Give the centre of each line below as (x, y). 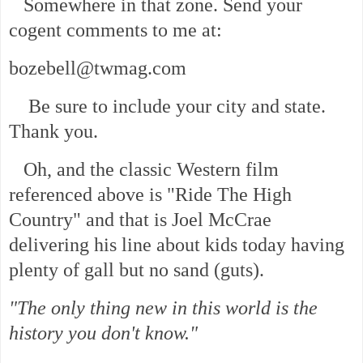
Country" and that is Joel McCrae (140, 219)
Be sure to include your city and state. (167, 107)
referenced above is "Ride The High (150, 194)
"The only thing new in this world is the (163, 307)
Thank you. (53, 132)
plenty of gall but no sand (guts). (137, 269)
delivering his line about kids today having (177, 244)
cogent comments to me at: (115, 30)
